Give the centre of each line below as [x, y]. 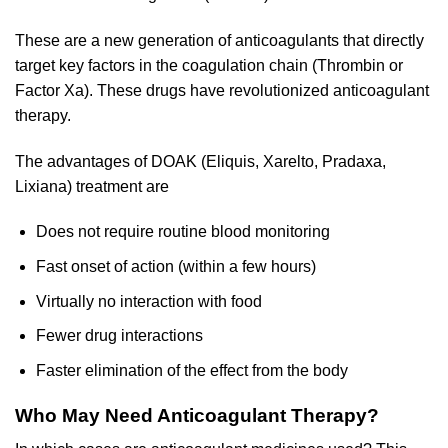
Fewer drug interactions [119, 336]
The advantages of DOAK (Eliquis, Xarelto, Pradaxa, [200, 161]
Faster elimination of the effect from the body [191, 370]
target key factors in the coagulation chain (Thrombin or [209, 65]
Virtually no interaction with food [148, 301]
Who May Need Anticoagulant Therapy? [197, 415]
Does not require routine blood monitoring [182, 232]
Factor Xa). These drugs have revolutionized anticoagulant [222, 90]
